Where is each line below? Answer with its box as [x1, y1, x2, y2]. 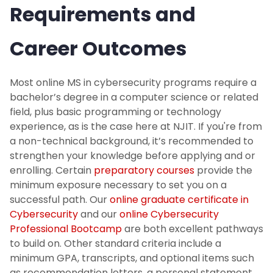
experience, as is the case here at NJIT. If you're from [10, 119, 262, 134]
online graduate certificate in [110, 193, 249, 207]
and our [78, 207, 119, 222]
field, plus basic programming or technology [10, 105, 221, 119]
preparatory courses [94, 163, 194, 178]
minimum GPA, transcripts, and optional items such [10, 251, 254, 266]
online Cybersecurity [119, 207, 219, 222]
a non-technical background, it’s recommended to [10, 134, 253, 149]
